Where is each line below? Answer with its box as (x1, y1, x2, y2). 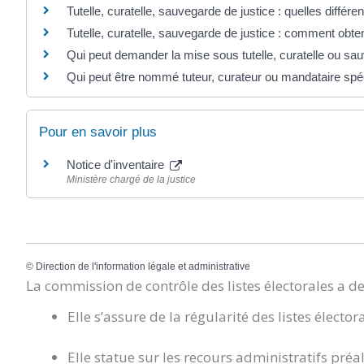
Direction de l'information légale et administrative (36, 261, 250, 273)
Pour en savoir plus (39, 124, 157, 141)
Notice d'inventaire (67, 158, 167, 172)
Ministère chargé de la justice (67, 174, 196, 186)
